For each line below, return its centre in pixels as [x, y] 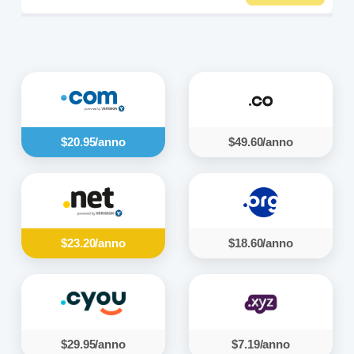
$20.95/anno [93, 142]
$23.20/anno [93, 243]
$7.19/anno [261, 344]
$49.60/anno [261, 142]
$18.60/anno [261, 243]
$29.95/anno [93, 344]
